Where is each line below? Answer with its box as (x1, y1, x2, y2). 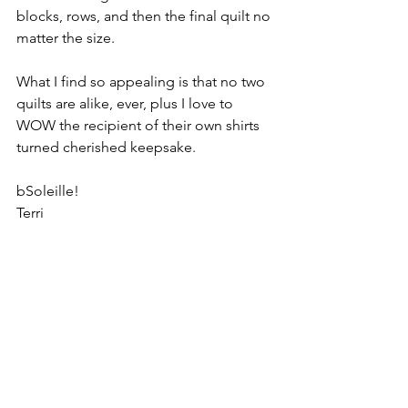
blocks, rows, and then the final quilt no (16, 7, 274, 25)
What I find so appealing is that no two (16, 73, 269, 90)
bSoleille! (16, 182, 79, 199)
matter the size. (16, 29, 122, 46)
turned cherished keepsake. (16, 138, 199, 156)
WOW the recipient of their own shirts (16, 117, 263, 134)
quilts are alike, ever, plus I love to (16, 95, 237, 112)
